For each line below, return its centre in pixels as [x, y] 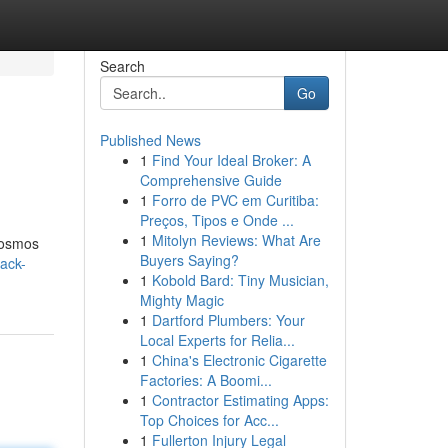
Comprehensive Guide [210, 180]
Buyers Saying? [189, 260]
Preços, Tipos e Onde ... [216, 220]
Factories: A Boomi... [205, 380]
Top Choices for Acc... [209, 420]
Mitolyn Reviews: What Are [236, 240]
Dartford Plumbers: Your [228, 320]
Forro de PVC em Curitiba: [235, 200]
